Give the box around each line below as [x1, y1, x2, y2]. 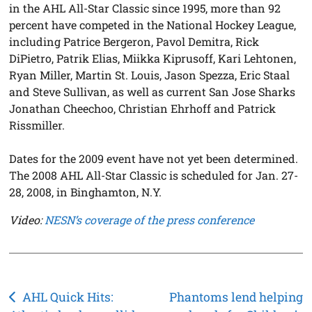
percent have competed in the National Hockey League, [9, 17, 297, 32]
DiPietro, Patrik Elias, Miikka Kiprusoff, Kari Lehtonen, [9, 50, 297, 65]
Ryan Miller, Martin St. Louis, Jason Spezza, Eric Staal [9, 67, 290, 82]
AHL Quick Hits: [22, 288, 114, 305]
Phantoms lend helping [169, 288, 303, 305]
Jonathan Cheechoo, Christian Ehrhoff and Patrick [9, 100, 276, 116]
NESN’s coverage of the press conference [45, 212, 255, 227]
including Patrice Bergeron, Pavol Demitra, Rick [9, 33, 260, 49]
